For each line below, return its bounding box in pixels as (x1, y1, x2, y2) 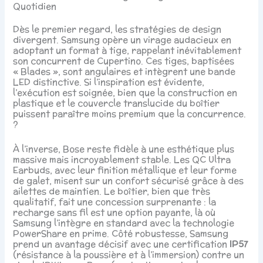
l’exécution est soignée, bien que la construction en (13, 86, 238, 99)
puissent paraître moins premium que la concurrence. (13, 107, 247, 120)
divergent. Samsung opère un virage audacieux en (13, 33, 232, 46)
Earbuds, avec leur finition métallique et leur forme (13, 163, 237, 176)
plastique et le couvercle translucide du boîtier (13, 97, 220, 110)
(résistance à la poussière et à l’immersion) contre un (13, 248, 245, 261)
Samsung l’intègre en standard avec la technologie (13, 216, 235, 229)
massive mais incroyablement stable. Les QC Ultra (13, 153, 231, 166)
